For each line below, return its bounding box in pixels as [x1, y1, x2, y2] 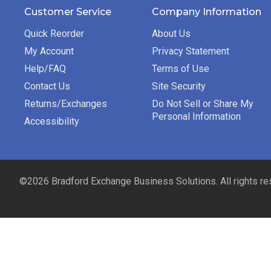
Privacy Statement [151, 45, 229, 57]
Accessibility [24, 116, 79, 128]
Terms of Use [151, 63, 209, 75]
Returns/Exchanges [24, 98, 107, 110]
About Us [151, 28, 191, 40]
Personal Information [151, 111, 241, 123]
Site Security [151, 80, 206, 93]
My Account [24, 45, 74, 57]
